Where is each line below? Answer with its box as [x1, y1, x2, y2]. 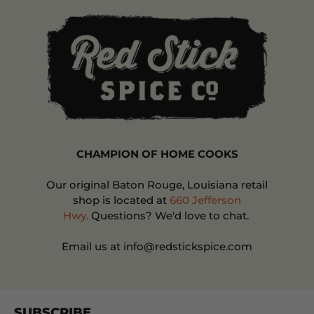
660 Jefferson [170, 193, 241, 207]
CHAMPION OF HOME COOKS [76, 146, 238, 161]
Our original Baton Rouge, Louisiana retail [46, 177, 268, 191]
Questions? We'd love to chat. [88, 208, 252, 222]
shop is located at [73, 193, 170, 207]
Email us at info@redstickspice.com [62, 239, 252, 253]
